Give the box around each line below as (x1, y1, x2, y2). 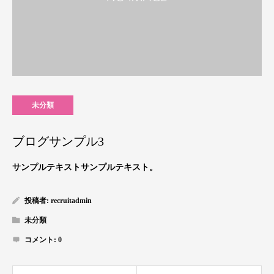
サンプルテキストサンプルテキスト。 (12, 163, 158, 172)
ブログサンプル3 (12, 135, 104, 149)
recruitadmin (51, 196, 92, 206)
